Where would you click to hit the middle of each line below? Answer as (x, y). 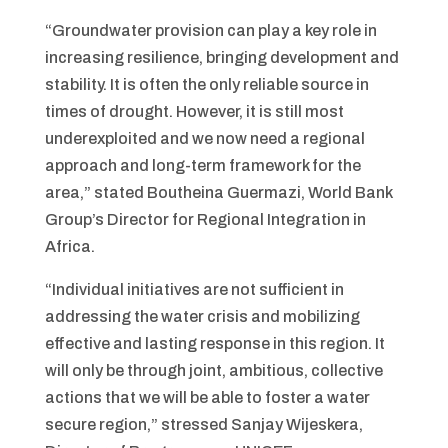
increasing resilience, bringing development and (221, 57)
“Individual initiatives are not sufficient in (194, 289)
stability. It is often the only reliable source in (206, 84)
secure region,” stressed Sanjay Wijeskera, (203, 424)
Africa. (69, 246)
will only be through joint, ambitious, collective (213, 370)
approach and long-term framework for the (202, 165)
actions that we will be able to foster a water (207, 397)
